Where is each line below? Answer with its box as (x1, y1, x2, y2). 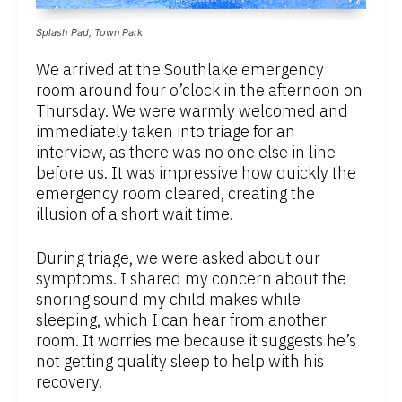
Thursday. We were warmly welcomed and (36, 100, 348, 122)
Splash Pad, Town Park (36, 26, 143, 39)
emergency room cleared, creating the (36, 183, 315, 205)
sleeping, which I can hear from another (36, 310, 327, 331)
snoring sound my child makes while (36, 289, 301, 310)
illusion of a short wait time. (36, 204, 233, 225)
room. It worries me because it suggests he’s (36, 330, 356, 352)
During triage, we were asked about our (36, 248, 320, 269)
